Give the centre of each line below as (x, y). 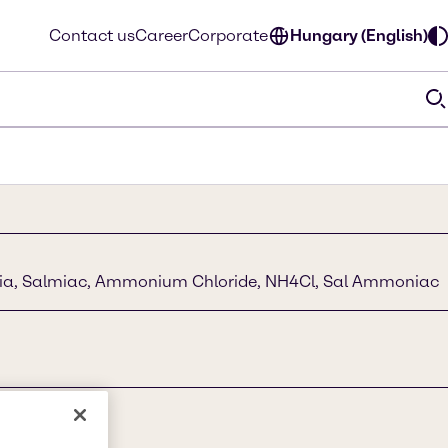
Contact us (92, 35)
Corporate (228, 35)
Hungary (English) (359, 35)
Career (161, 35)
